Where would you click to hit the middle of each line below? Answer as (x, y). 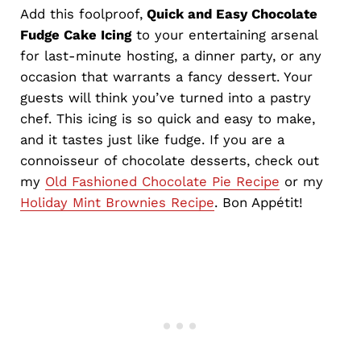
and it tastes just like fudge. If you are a (152, 139)
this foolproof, (96, 13)
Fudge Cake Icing (75, 34)
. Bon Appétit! (258, 202)
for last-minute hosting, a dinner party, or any (170, 55)
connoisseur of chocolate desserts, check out (169, 160)
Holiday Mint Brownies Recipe (117, 202)
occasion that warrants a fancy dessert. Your (166, 76)
